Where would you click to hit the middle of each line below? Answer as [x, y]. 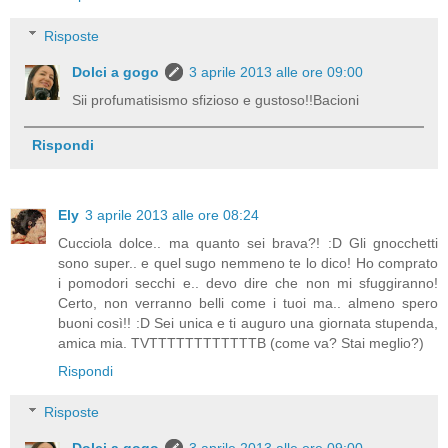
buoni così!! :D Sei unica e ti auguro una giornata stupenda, [248, 322]
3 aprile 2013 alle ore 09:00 [276, 71]
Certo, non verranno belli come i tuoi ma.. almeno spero [248, 302]
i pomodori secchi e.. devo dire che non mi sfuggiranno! [248, 282]
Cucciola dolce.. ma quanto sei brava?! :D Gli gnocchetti [248, 242]
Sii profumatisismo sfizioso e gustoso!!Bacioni [216, 99]
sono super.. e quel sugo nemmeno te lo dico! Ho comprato [248, 262]
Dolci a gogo [116, 71]
